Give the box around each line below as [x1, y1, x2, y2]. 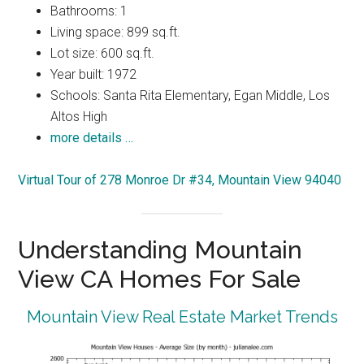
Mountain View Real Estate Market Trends [26, 306, 338, 327]
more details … [50, 130, 134, 146]
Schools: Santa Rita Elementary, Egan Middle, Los [50, 88, 331, 104]
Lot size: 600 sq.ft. [50, 45, 155, 62]
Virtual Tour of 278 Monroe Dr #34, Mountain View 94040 [18, 172, 342, 188]
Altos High [50, 109, 108, 125]
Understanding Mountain [18, 235, 303, 264]
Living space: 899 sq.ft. [50, 24, 181, 41]
